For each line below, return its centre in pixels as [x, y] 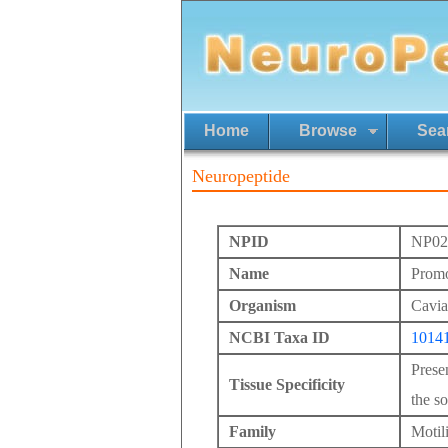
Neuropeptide [241, 176]
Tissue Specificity [287, 384]
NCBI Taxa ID [279, 337]
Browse [328, 130]
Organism [262, 305]
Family [252, 431]
